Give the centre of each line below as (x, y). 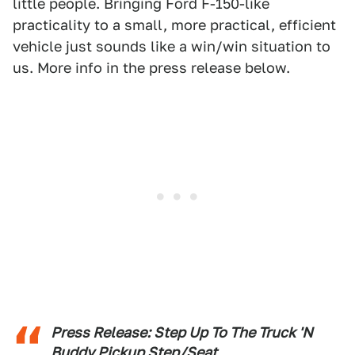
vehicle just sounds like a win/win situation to (172, 46)
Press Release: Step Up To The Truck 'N (182, 332)
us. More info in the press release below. (151, 68)
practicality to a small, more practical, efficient (174, 25)
